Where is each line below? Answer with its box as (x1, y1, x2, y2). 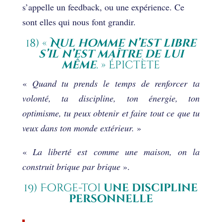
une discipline (104, 180, 198, 195)
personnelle (68, 191, 153, 206)
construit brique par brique (22, 160, 120, 172)
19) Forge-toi (24, 180, 104, 195)
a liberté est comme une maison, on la (37, 145, 200, 158)
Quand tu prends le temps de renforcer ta (32, 77, 200, 89)
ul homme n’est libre (58, 36, 196, 51)
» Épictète (98, 57, 161, 72)
